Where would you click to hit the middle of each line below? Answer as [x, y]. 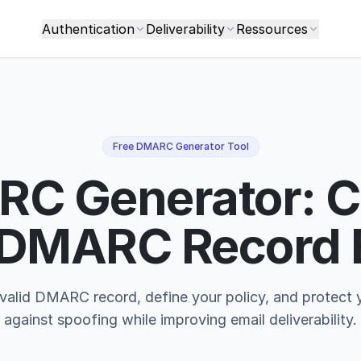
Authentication [88, 29]
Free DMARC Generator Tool [180, 146]
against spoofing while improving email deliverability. [180, 320]
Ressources [272, 29]
